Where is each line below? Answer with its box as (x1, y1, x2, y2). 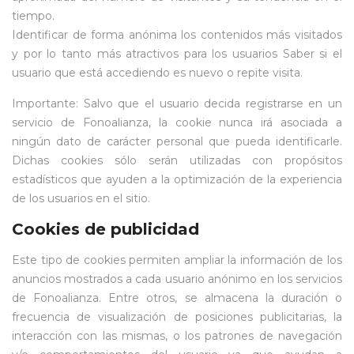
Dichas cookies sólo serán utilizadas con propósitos (12, 153, 342, 168)
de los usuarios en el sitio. (12, 191, 150, 205)
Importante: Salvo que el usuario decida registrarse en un (12, 96, 342, 111)
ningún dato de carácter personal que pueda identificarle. (12, 134, 342, 149)
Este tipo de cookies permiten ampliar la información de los (12, 253, 342, 267)
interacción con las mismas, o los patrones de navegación (12, 329, 342, 343)
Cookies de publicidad (12, 220, 199, 239)
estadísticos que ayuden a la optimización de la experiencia (12, 172, 342, 186)
